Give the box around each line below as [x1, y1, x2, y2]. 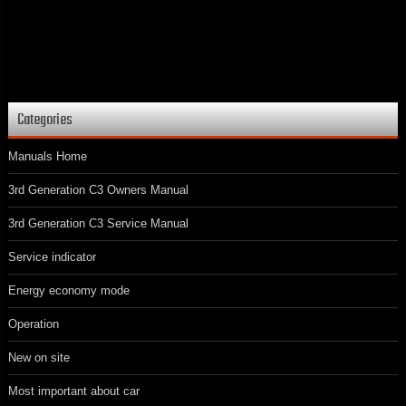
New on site [8, 351, 70, 365]
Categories [17, 108, 72, 133]
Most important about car [8, 384, 140, 399]
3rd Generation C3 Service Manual [8, 217, 188, 231]
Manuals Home [8, 150, 87, 164]
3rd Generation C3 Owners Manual [8, 183, 188, 198]
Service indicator [8, 250, 96, 265]
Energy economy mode [8, 284, 130, 298]
